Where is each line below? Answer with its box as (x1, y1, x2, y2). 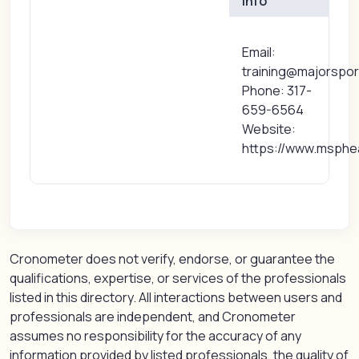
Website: (242, 120, 296, 138)
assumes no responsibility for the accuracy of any (10, 327, 301, 345)
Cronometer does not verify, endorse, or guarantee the (10, 250, 335, 268)
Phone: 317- (242, 82, 313, 99)
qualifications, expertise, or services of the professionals (10, 269, 346, 287)
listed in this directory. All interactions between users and (10, 288, 342, 306)
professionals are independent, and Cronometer (10, 308, 296, 325)
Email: (242, 43, 276, 61)
